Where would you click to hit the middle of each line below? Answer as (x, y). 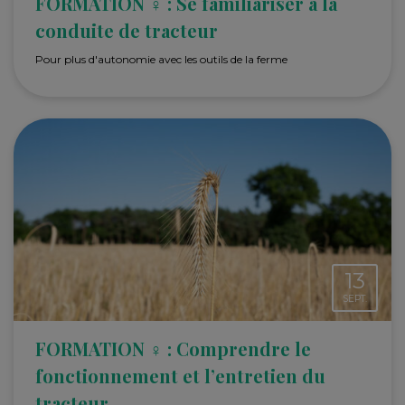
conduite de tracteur (127, 30)
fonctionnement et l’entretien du (180, 375)
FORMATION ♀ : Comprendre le (173, 348)
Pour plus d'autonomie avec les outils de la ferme (161, 59)
